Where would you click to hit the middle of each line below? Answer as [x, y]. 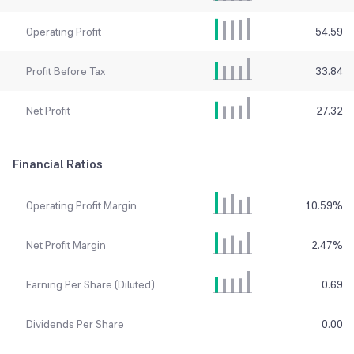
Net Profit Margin [66, 245]
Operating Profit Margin [81, 206]
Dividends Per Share [75, 324]
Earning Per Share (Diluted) [90, 285]
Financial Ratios [58, 164]
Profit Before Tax [65, 72]
